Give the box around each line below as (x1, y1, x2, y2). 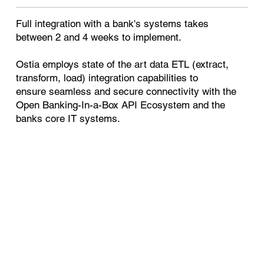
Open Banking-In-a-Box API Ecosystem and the (16, 98, 226, 111)
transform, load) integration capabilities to (16, 71, 199, 84)
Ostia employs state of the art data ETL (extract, (16, 58, 229, 70)
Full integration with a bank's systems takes (16, 17, 209, 29)
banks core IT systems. (16, 112, 124, 124)
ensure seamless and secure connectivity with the (16, 85, 237, 97)
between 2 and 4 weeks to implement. (16, 31, 182, 43)
